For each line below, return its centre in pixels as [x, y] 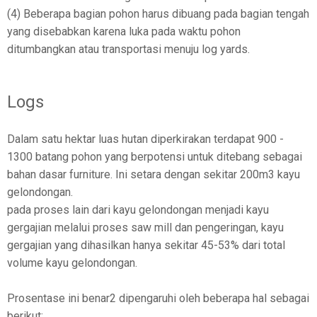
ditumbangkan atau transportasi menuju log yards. [128, 49]
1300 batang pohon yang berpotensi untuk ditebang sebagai [155, 156]
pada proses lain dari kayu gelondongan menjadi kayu [138, 209]
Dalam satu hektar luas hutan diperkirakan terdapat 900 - [145, 139]
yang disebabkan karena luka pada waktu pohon [124, 31]
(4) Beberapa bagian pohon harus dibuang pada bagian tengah [158, 13]
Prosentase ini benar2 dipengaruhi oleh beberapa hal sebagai [158, 298]
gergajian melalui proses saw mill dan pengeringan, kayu [145, 227]
